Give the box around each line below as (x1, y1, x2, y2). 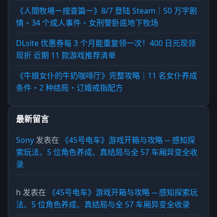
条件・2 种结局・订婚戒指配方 (16, 82, 123, 93)
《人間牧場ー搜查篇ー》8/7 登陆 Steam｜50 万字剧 (16, 5, 197, 16)
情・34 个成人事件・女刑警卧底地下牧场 (16, 17, 158, 29)
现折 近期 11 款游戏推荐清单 (16, 50, 116, 61)
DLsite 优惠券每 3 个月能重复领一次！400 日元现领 (16, 38, 196, 49)
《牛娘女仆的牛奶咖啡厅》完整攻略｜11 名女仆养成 (16, 70, 197, 81)
